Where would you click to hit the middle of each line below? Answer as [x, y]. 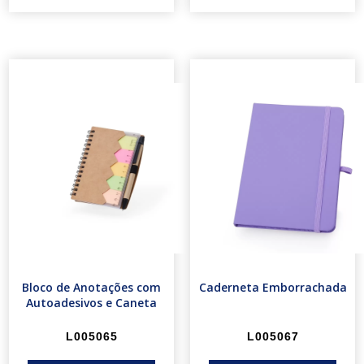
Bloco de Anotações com [91, 288]
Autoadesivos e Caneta [91, 303]
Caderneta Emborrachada [273, 288]
